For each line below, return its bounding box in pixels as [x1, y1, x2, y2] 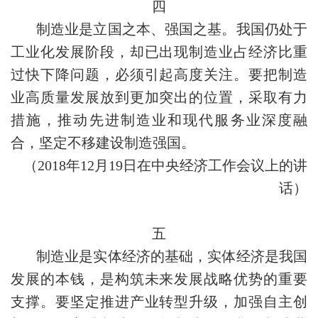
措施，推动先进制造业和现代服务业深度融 [11, 112, 307, 128]
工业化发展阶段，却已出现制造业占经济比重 [11, 44, 307, 60]
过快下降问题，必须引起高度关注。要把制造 [11, 67, 307, 82]
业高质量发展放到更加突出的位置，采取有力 [11, 89, 307, 105]
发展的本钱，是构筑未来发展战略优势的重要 [11, 271, 307, 287]
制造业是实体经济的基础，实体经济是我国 [36, 248, 307, 264]
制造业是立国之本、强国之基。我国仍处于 [36, 21, 307, 37]
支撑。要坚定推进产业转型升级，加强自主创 [11, 294, 307, 309]
